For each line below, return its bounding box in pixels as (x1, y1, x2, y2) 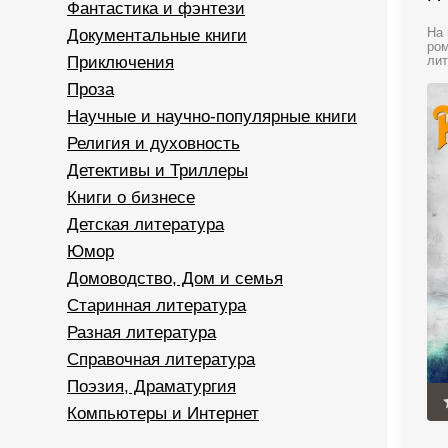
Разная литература (67, 323, 216, 342)
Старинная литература (67, 296, 246, 315)
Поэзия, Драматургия (67, 377, 236, 396)
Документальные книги (67, 26, 247, 45)
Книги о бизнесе (67, 188, 195, 207)
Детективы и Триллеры (67, 161, 248, 180)
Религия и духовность (67, 134, 240, 153)
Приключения (67, 53, 174, 72)
